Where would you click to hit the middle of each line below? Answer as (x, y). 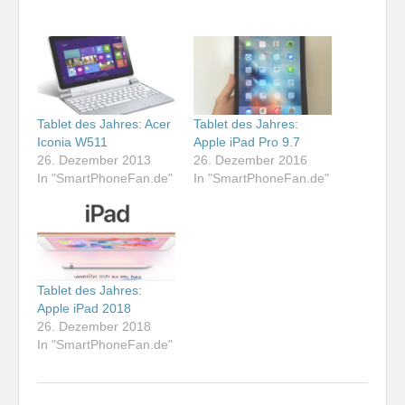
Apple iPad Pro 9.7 (247, 142)
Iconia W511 (72, 142)
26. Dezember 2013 (94, 160)
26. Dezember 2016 (250, 160)
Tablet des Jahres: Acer (104, 124)
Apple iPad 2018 (84, 308)
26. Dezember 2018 (94, 326)
